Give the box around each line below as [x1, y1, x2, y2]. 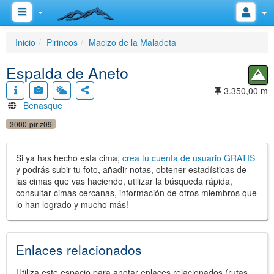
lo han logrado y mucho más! [16, 198, 128, 210]
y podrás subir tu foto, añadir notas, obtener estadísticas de [16, 163, 246, 176]
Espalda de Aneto [6, 61, 128, 83]
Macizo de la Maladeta [89, 36, 176, 48]
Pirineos [46, 36, 78, 48]
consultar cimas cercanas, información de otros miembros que [16, 187, 257, 199]
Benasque [23, 99, 62, 111]
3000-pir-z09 [10, 119, 52, 129]
